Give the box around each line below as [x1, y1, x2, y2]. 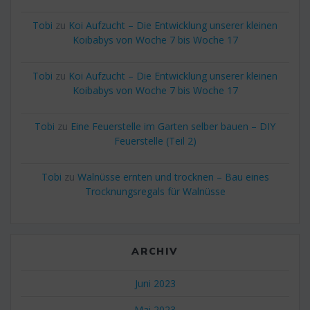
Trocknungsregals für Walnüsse [84, 184, 226, 198]
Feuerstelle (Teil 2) [113, 134, 197, 147]
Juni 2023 [134, 276, 176, 290]
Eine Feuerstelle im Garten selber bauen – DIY [71, 119, 275, 133]
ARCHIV [131, 244, 179, 257]
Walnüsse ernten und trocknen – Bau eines [77, 170, 269, 183]
